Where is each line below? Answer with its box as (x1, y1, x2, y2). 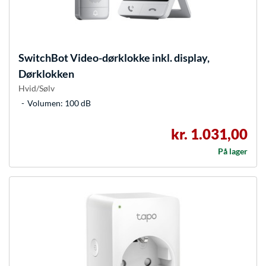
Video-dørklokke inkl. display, (68, 51, 210, 65)
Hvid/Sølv (18, 83, 55, 94)
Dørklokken (18, 67, 74, 81)
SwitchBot (18, 51, 68, 65)
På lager (218, 146, 248, 157)
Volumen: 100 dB (27, 98, 91, 109)
